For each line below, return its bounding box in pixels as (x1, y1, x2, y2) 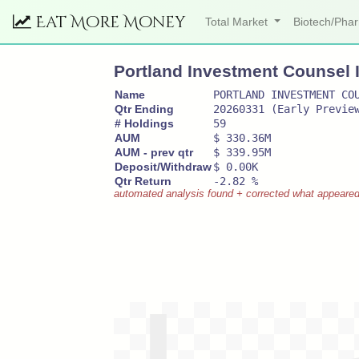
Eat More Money (31, 10, 186, 33)
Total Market (205, 15, 271, 28)
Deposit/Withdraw (115, 160, 212, 173)
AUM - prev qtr (115, 146, 193, 159)
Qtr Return (115, 175, 171, 188)
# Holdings (115, 117, 174, 130)
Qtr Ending (115, 103, 174, 115)
